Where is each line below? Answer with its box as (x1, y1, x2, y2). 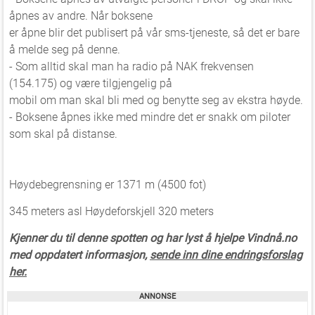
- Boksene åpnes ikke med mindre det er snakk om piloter (9, 110, 290, 124)
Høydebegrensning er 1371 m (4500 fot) (9, 178, 206, 191)
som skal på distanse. (9, 127, 117, 141)
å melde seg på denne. (9, 43, 120, 56)
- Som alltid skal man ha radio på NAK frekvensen (9, 60, 254, 73)
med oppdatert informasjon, (9, 248, 150, 262)
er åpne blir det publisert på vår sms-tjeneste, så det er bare (9, 26, 300, 39)
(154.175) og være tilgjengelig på (9, 77, 172, 90)
